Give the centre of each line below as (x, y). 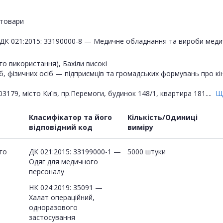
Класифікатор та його (70, 117)
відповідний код (61, 127)
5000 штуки (147, 151)
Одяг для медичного (63, 161)
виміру (140, 127)
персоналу (47, 171)
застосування (52, 217)
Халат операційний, (62, 197)
